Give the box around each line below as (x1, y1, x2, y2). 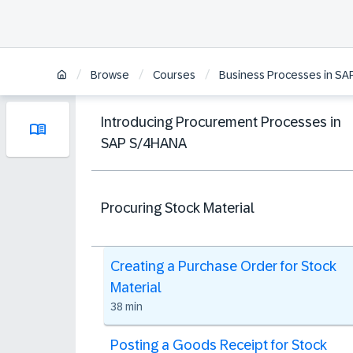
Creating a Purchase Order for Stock (110, 258, 336, 274)
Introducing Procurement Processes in (101, 113, 341, 130)
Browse (91, 69, 129, 82)
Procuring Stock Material (101, 200, 255, 216)
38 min (110, 300, 143, 313)
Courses (153, 69, 195, 82)
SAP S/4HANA (101, 135, 187, 151)
